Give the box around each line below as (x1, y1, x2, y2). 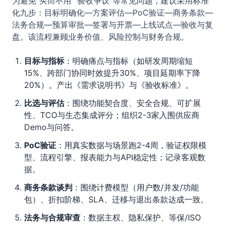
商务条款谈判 (24, 182, 72, 192)
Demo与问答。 (24, 122, 79, 132)
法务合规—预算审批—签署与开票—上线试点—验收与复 (12, 20, 213, 30)
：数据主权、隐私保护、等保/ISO (80, 212, 201, 222)
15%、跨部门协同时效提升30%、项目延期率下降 (24, 68, 200, 78)
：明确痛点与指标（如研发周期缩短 (64, 56, 193, 66)
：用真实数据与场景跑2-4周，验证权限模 (56, 140, 206, 150)
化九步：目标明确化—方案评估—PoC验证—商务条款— (12, 8, 213, 18)
